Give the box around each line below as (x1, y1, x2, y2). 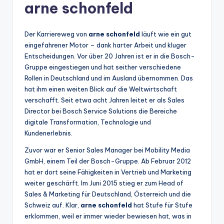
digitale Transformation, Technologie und (24, 117, 151, 126)
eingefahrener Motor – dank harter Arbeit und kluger (24, 40, 186, 49)
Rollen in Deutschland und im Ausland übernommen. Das (24, 73, 193, 82)
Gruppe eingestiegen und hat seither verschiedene (24, 62, 181, 71)
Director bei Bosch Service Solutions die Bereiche (24, 106, 177, 115)
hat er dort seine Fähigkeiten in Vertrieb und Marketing (24, 167, 191, 176)
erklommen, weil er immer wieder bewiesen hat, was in (24, 211, 191, 220)
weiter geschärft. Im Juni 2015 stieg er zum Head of (24, 178, 183, 187)
